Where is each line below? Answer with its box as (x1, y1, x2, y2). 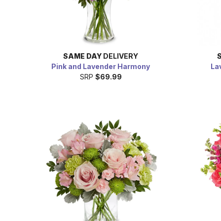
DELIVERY (102, 51, 138, 60)
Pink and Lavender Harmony (51, 62, 150, 71)
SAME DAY (63, 51, 102, 60)
